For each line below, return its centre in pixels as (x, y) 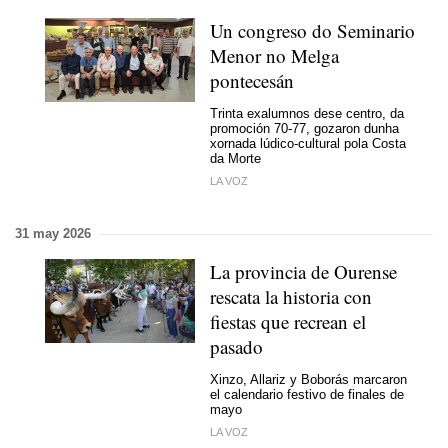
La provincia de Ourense (303, 271)
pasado (236, 346)
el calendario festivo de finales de (307, 394)
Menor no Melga (274, 55)
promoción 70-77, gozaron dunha (304, 128)
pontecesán (252, 80)
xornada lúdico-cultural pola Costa (308, 143)
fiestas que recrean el (288, 321)
